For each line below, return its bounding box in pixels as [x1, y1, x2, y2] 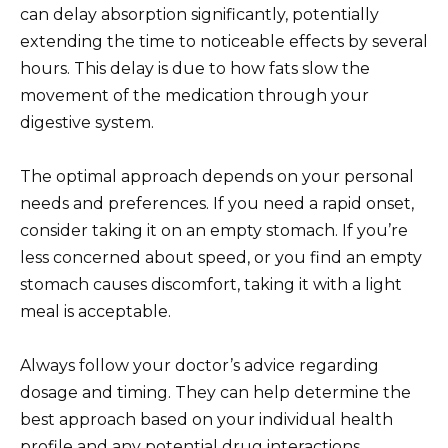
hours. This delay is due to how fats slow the [20, 58, 370, 78]
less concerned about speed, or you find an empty [20, 247, 422, 267]
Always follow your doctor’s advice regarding [20, 356, 379, 376]
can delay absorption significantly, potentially [20, 4, 379, 24]
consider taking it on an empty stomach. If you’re [20, 220, 408, 240]
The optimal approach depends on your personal [20, 166, 414, 186]
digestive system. [20, 112, 154, 132]
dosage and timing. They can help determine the [20, 383, 411, 403]
